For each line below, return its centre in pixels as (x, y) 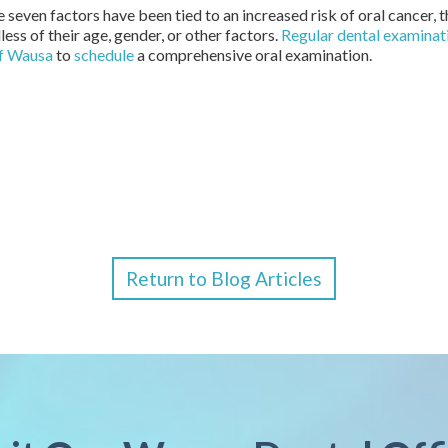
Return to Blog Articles (224, 278)
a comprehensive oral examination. (256, 54)
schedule (104, 54)
